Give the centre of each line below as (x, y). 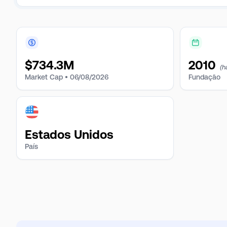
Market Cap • (46, 77)
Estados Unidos (69, 135)
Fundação (204, 77)
